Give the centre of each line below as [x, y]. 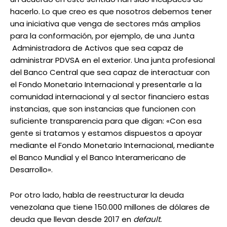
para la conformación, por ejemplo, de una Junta [102, 36]
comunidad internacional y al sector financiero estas [110, 97]
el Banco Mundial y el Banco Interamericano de [98, 158]
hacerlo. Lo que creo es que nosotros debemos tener [111, 12]
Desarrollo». [31, 170]
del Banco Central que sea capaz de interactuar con [110, 72]
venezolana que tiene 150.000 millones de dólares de [110, 207]
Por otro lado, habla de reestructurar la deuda [97, 195]
